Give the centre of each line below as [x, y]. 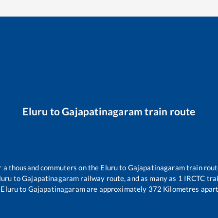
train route [169, 111]
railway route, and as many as [128, 178]
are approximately [116, 189]
